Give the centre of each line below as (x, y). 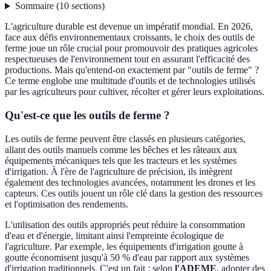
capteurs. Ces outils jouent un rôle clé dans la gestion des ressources (134, 193)
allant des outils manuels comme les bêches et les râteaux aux (121, 149)
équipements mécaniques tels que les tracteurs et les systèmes (121, 160)
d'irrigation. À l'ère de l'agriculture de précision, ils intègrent (119, 171)
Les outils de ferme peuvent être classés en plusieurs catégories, (125, 139)
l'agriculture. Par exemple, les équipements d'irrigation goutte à (124, 246)
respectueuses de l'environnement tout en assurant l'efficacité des (127, 59)
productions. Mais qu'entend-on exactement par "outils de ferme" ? (132, 70)
